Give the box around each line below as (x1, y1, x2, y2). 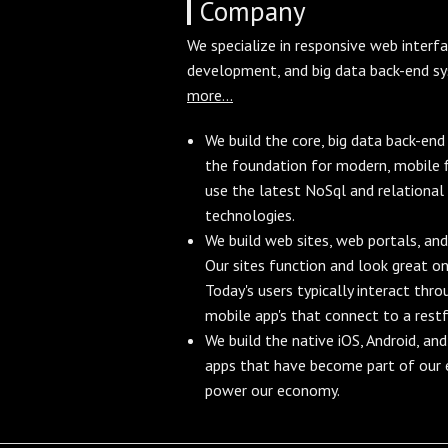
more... (187, 84, 233, 105)
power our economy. (204, 379, 340, 400)
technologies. (204, 204, 295, 225)
